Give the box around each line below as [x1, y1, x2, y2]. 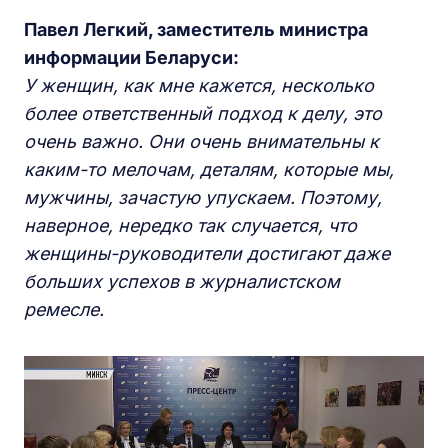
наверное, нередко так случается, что [24, 215, 357, 237]
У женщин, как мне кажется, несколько [24, 75, 374, 97]
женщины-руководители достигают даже [24, 243, 390, 265]
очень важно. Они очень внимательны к [24, 131, 379, 153]
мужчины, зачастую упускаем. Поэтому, [24, 187, 382, 209]
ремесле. [24, 299, 104, 321]
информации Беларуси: [24, 47, 239, 69]
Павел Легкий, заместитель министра [24, 19, 368, 41]
